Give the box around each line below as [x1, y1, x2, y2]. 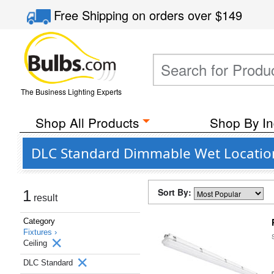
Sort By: [158, 186, 194, 198]
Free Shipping [54, 6, 133, 24]
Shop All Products [35, 113, 139, 131]
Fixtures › [23, 228, 57, 237]
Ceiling [23, 239, 50, 248]
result [31, 193, 57, 203]
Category [23, 217, 55, 226]
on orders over [132, 6, 216, 24]
